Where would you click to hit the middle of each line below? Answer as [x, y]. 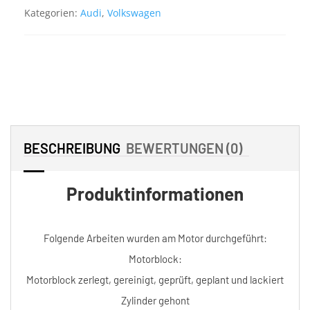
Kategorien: [52, 12]
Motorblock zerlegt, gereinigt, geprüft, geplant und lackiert [155, 279]
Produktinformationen [155, 193]
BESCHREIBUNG [72, 148]
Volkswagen [134, 12]
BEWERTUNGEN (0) [184, 148]
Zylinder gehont [155, 300]
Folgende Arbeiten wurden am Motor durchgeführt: [155, 238]
